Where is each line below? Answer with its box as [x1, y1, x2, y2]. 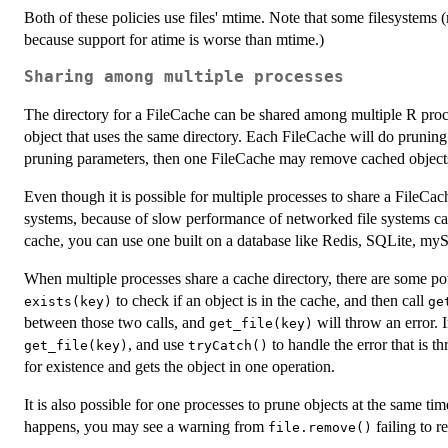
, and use [128, 335, 188, 353]
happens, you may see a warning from [24, 417, 268, 435]
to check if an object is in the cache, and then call [112, 291, 428, 309]
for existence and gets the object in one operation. [24, 357, 335, 375]
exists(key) [24, 293, 112, 309]
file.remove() [268, 419, 372, 435]
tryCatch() [188, 337, 268, 353]
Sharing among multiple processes [24, 67, 344, 86]
